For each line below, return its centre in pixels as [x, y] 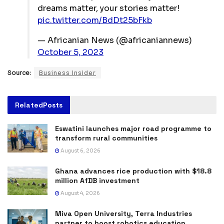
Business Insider [67, 72]
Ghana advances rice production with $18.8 [133, 171]
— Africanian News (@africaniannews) [115, 40]
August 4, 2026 [80, 193]
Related [29, 105]
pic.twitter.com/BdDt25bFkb [95, 20]
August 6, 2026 [80, 150]
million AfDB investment [97, 180]
